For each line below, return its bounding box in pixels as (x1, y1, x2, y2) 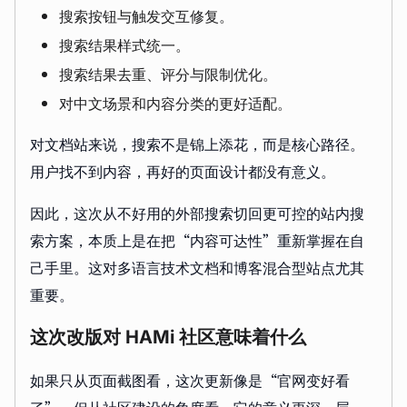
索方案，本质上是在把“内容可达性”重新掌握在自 (30, 229, 364, 252)
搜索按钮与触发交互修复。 (59, 5, 233, 27)
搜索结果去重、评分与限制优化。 (59, 63, 277, 85)
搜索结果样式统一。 (59, 34, 190, 56)
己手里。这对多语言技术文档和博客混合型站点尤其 (30, 256, 364, 279)
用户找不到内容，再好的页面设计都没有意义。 (30, 160, 335, 183)
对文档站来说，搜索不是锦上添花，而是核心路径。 (30, 133, 364, 155)
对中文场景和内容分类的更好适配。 (59, 92, 292, 114)
